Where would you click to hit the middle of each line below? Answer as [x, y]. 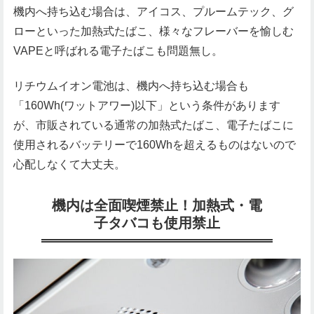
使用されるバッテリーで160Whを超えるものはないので [155, 144]
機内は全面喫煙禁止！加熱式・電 [157, 206]
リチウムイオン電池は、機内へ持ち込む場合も [131, 86]
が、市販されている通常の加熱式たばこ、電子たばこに [153, 125]
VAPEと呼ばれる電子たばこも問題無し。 [118, 50]
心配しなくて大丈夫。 [69, 164]
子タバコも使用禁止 [157, 223]
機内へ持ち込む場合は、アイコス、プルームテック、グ [153, 11]
